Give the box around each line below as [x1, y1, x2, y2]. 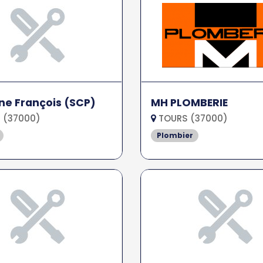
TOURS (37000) [156, 112, 228, 124]
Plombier [156, 130, 193, 140]
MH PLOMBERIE [150, 96, 228, 110]
